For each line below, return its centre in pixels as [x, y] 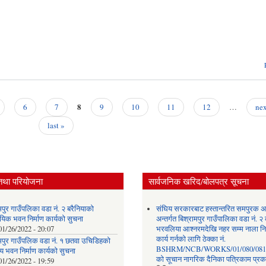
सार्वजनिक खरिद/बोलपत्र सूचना [199, 181]
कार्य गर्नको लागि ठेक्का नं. [191, 239]
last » [56, 125]
